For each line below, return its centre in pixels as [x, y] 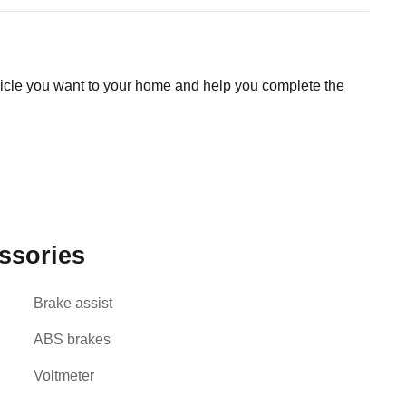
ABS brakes [72, 339]
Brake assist [73, 303]
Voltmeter [64, 376]
